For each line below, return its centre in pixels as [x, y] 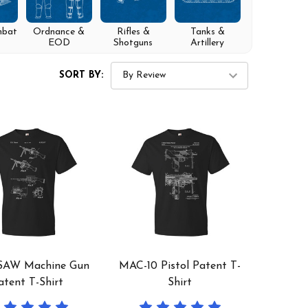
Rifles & [133, 32]
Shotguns [133, 43]
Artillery [207, 43]
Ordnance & [59, 32]
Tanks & [207, 32]
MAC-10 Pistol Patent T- [180, 266]
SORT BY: [81, 76]
